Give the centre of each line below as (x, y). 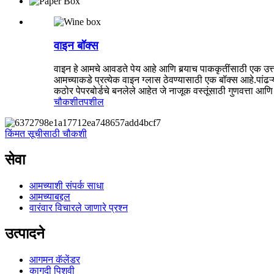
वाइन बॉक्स (76, 45)
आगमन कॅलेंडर (55, 259)
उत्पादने (25, 233)
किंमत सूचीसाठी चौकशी (46, 134)
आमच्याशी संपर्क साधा (67, 186)
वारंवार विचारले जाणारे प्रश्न (79, 208)
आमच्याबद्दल (50, 197)
